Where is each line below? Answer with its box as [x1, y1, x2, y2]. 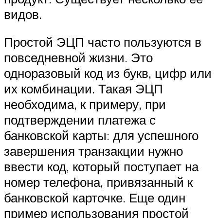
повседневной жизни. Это [4, 50, 153, 66]
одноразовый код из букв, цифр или [4, 65, 212, 81]
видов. [4, 6, 42, 22]
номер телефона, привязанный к [4, 174, 193, 190]
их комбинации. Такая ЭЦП [4, 81, 163, 97]
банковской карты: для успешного [4, 127, 199, 144]
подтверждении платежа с [4, 112, 156, 128]
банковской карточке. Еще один [4, 190, 185, 206]
